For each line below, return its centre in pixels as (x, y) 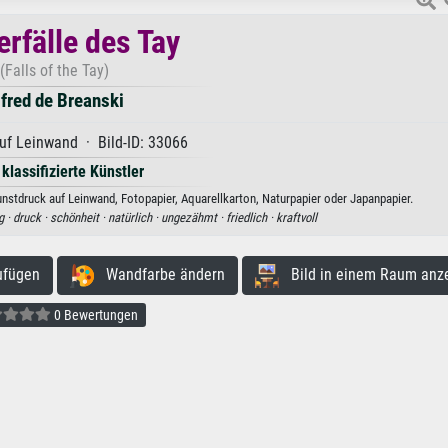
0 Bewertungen (94, 314)
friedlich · (250, 218)
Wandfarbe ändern (159, 275)
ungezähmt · (193, 218)
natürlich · (134, 218)
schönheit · (78, 218)
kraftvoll (296, 218)
